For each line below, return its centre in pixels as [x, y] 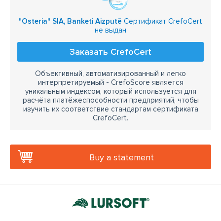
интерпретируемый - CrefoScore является [110, 83]
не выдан [110, 30]
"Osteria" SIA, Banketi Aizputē [70, 21]
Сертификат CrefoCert [162, 21]
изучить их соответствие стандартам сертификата [110, 109]
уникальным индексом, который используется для [110, 92]
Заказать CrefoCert [110, 52]
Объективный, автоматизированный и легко [110, 74]
